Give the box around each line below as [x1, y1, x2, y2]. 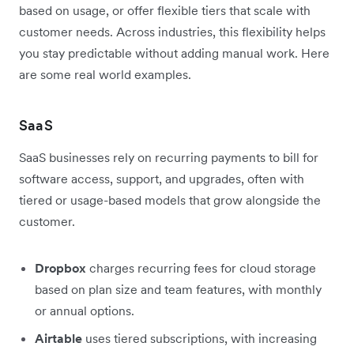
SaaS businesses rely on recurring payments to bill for [19, 149, 318, 165]
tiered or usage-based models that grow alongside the [19, 191, 321, 208]
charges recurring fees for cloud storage [89, 259, 316, 276]
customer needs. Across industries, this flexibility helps [19, 23, 326, 40]
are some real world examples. [19, 66, 191, 82]
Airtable [35, 330, 82, 346]
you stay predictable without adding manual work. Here [19, 44, 330, 61]
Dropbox [35, 259, 89, 276]
